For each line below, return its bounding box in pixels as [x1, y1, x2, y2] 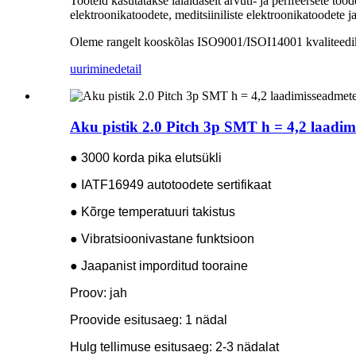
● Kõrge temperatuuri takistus [70, 204, 235, 219]
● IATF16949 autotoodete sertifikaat [70, 177, 271, 192]
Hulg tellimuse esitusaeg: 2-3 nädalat [70, 339, 279, 354]
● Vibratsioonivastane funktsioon [70, 231, 254, 246]
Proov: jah [70, 285, 127, 300]
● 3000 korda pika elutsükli [70, 150, 222, 164]
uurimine [70, 62, 114, 76]
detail [114, 62, 141, 76]
